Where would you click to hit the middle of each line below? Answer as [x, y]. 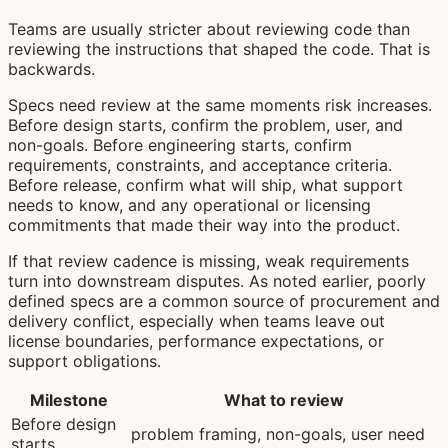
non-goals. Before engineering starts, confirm [180, 144]
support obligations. [84, 360]
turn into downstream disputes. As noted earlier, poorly [217, 280]
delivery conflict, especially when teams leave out [196, 320]
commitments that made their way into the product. [204, 224]
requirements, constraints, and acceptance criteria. [200, 164]
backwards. [51, 68]
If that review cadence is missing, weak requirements [208, 260]
